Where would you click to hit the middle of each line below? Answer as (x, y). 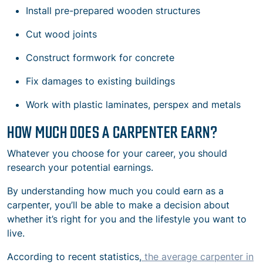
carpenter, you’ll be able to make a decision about (118, 205)
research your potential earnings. (80, 167)
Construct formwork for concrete (100, 57)
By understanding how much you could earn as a (115, 190)
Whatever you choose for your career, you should (117, 153)
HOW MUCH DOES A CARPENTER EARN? (112, 131)
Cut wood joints (61, 34)
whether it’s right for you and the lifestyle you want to (127, 219)
